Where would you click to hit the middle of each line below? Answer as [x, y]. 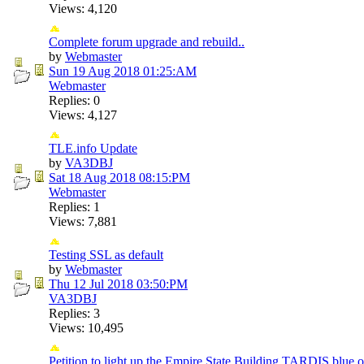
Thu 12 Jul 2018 [91, 284]
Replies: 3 [74, 313]
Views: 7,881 [83, 221]
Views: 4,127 [83, 115]
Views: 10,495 [86, 327]
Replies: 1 [74, 206]
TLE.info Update [93, 148]
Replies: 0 [74, 100]
